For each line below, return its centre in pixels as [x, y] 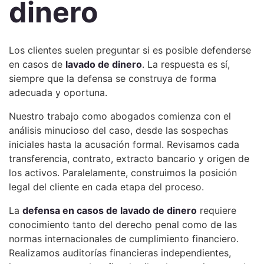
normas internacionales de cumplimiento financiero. [124, 239]
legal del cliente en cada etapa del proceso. [106, 187]
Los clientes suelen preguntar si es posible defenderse [130, 50]
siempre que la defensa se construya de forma [113, 78]
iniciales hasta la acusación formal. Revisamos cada [124, 144]
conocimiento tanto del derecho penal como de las [123, 225]
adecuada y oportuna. [58, 93]
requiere [217, 210]
